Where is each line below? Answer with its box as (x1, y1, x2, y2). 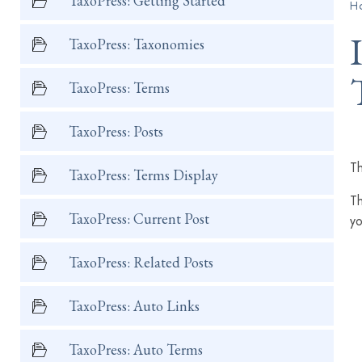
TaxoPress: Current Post (69, 209, 209, 228)
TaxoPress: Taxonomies (69, 35, 204, 53)
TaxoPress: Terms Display (69, 166, 218, 184)
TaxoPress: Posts (69, 122, 163, 141)
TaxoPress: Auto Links (69, 297, 200, 315)
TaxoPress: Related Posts (69, 253, 213, 271)
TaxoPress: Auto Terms (69, 340, 203, 359)
